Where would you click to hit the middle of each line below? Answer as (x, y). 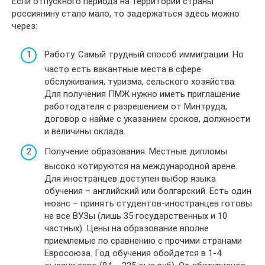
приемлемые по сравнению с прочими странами (143, 240)
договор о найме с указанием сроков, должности (147, 119)
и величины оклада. (85, 131)
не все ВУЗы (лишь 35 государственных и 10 (136, 216)
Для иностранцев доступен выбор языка (130, 178)
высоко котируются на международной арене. (141, 166)
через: (25, 26)
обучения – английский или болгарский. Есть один (148, 191)
